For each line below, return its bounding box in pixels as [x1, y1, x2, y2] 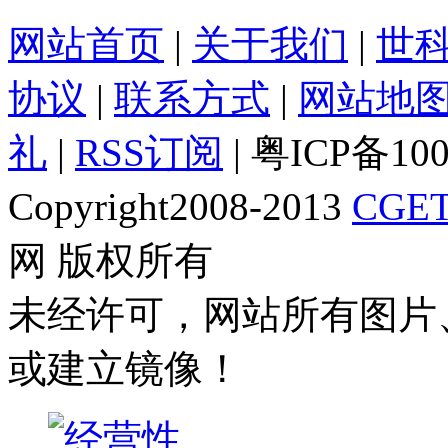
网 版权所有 [8, 239, 213, 283]
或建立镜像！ [8, 347, 242, 391]
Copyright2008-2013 [8, 185, 352, 229]
